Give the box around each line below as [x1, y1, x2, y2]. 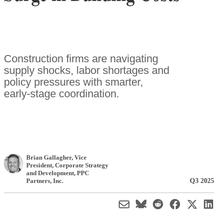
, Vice [72, 153, 87, 161]
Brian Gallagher [26, 153, 72, 161]
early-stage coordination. [4, 87, 119, 100]
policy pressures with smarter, [4, 75, 143, 88]
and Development [26, 169, 74, 177]
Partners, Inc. [26, 177, 63, 184]
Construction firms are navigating [4, 52, 158, 65]
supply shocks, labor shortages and [4, 64, 169, 76]
